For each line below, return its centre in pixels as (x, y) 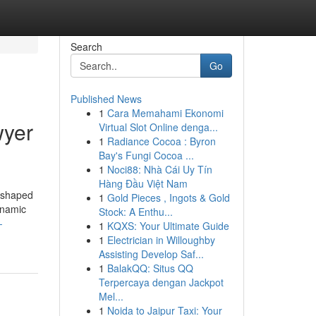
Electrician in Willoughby (161, 240)
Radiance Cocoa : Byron (161, 141)
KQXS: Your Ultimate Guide (168, 226)
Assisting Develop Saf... (151, 254)
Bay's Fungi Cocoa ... (146, 155)
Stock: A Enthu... (135, 212)
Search (86, 47)
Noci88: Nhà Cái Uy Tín (159, 169)
